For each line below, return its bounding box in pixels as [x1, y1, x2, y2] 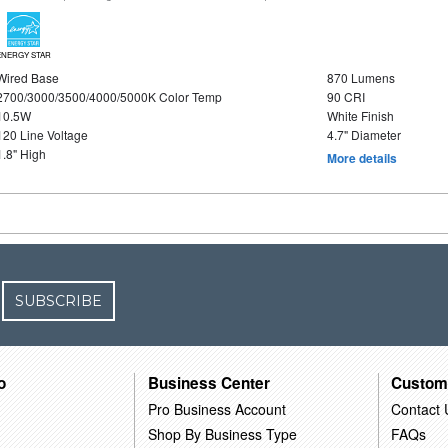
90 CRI [326, 88, 365, 105]
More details [326, 149, 397, 167]
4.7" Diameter [326, 126, 401, 143]
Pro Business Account [148, 398, 287, 419]
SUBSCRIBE [15, 292, 103, 310]
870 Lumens [326, 69, 395, 86]
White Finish [326, 107, 394, 124]
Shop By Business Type [148, 423, 298, 444]
